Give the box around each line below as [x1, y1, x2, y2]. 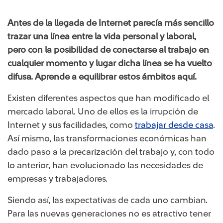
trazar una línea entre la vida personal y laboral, [7, 32, 196, 41]
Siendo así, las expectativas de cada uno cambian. [7, 196, 208, 205]
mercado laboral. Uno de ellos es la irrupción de [7, 107, 198, 116]
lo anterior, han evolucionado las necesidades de [7, 161, 203, 170]
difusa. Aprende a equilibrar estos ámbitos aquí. [7, 72, 197, 81]
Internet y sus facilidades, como [7, 120, 135, 129]
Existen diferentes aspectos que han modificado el [7, 94, 209, 103]
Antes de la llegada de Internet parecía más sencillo [7, 18, 214, 27]
